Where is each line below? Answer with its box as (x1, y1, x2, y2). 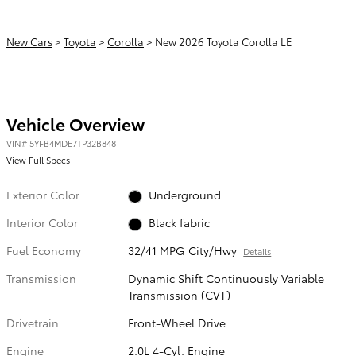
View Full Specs (6, 153, 70, 166)
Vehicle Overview (6, 111, 145, 135)
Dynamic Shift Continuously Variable (128, 270, 325, 287)
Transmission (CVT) (128, 287, 231, 304)
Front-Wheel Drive (128, 315, 226, 331)
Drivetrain (6, 315, 59, 331)
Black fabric (148, 215, 210, 231)
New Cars (6, 33, 52, 48)
